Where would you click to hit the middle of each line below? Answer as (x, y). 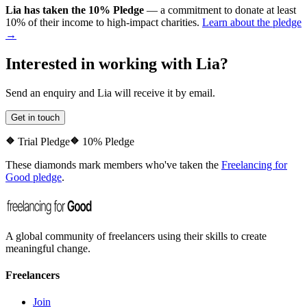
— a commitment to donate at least (220, 10)
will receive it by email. (163, 93)
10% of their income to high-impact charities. (102, 22)
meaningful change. (48, 248)
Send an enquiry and (51, 93)
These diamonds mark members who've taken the (112, 164)
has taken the (55, 10)
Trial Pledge (42, 141)
